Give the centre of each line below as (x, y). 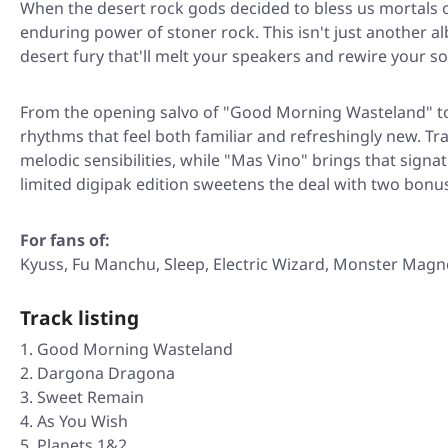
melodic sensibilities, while (122, 160)
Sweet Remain (90, 397)
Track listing (79, 318)
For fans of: (65, 240)
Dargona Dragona (106, 373)
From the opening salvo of (121, 112)
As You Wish (82, 421)
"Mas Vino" (266, 160)
